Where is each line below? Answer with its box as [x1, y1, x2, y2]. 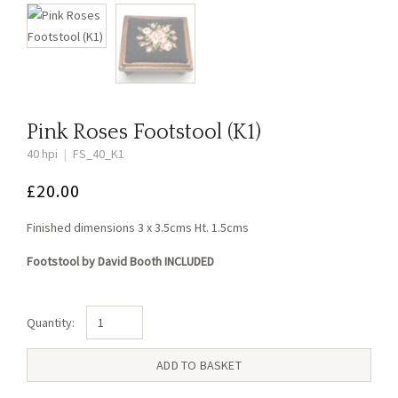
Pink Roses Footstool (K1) [27, 121, 261, 144]
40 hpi [27, 146, 60, 162]
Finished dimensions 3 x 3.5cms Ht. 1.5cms [27, 219, 249, 235]
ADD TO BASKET [156, 357, 242, 373]
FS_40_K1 [70, 146, 124, 162]
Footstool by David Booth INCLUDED [27, 253, 214, 269]
